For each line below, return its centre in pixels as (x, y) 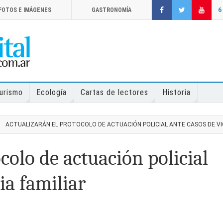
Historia (176, 92)
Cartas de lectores (115, 92)
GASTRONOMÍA (111, 10)
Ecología (52, 92)
